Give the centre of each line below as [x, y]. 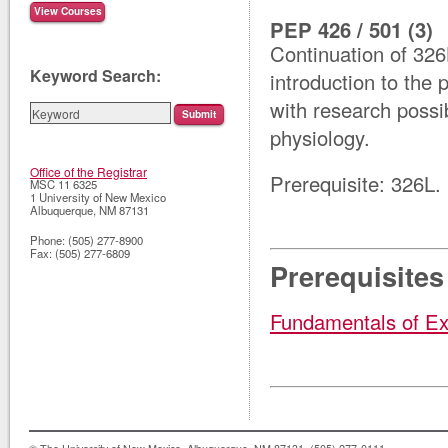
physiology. [320, 137]
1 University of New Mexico [98, 197]
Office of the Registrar [88, 172]
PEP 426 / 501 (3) [351, 29]
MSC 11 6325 [63, 184]
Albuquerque [61, 210]
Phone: [49, 240]
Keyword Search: [95, 76]
